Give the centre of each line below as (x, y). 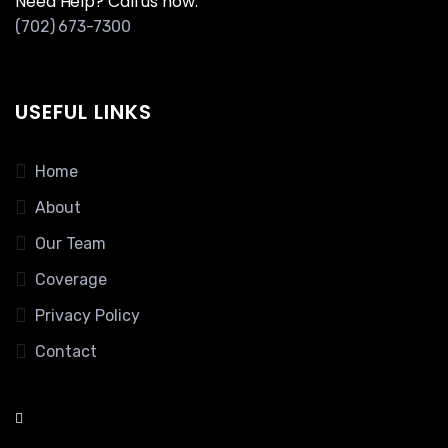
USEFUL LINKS (83, 111)
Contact (66, 351)
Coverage (71, 279)
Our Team (70, 243)
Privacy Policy (87, 315)
